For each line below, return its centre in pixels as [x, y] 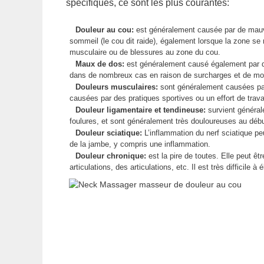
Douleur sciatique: [110, 133]
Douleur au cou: [106, 29]
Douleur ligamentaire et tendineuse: [142, 110]
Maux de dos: [101, 64]
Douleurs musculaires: [118, 87]
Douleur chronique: [112, 156]
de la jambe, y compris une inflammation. [140, 144]
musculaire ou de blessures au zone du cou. [145, 52]
